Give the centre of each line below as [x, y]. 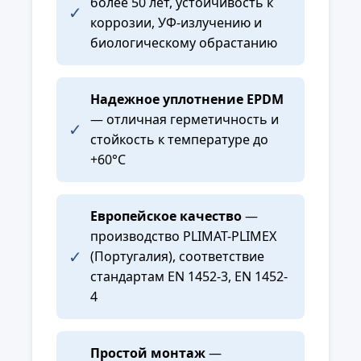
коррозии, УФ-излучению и [176, 23]
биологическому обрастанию [184, 43]
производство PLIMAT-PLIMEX [183, 237]
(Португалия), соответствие [177, 257]
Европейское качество [166, 216]
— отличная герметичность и [185, 120]
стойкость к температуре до [179, 140]
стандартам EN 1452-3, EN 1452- [189, 277]
